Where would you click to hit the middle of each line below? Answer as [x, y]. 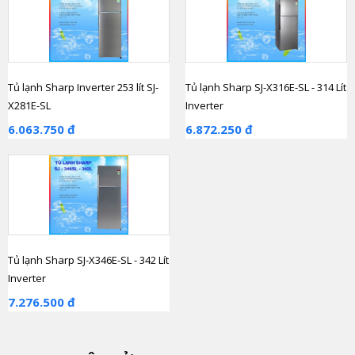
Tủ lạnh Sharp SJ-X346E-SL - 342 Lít [88, 260]
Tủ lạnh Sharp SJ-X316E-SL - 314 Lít [266, 88]
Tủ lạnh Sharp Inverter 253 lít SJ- [83, 88]
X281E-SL [29, 106]
